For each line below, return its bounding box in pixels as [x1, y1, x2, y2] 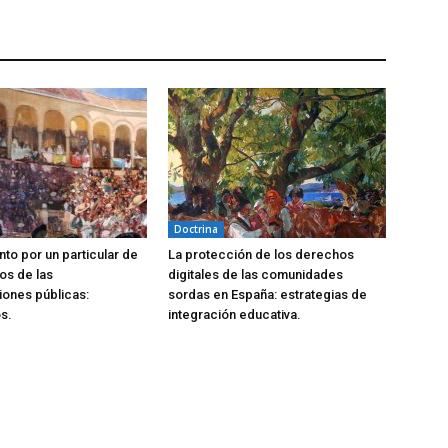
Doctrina [174, 222, 218, 236]
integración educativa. [168, 307, 301, 322]
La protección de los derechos [168, 247, 354, 262]
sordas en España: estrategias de [168, 287, 367, 302]
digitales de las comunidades [168, 267, 343, 282]
